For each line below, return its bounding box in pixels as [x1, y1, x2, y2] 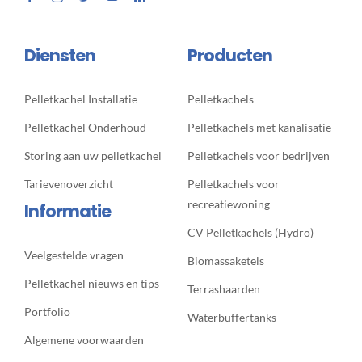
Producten [187, 43, 272, 67]
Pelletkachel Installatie [23, 91, 137, 106]
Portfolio [23, 304, 70, 318]
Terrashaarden [187, 281, 260, 296]
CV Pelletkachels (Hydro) [187, 225, 314, 239]
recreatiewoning [187, 196, 270, 211]
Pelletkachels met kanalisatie [187, 120, 331, 134]
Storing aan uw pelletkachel [23, 148, 162, 162]
